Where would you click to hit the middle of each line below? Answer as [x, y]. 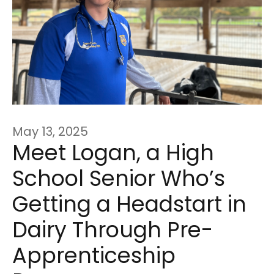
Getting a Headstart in [129, 204]
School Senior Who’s [119, 178]
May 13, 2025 [50, 131]
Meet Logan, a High [113, 152]
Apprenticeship [94, 255]
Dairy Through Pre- [113, 229]
